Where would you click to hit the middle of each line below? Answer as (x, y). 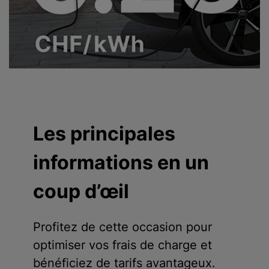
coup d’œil (81, 192)
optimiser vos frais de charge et (122, 245)
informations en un (121, 163)
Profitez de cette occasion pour (122, 227)
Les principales (104, 134)
